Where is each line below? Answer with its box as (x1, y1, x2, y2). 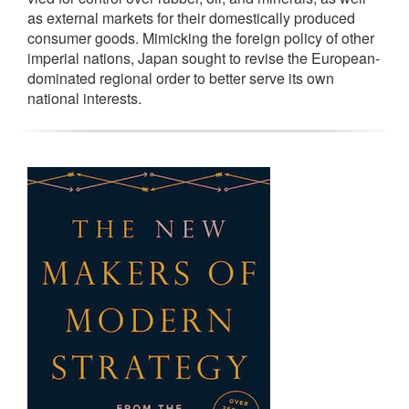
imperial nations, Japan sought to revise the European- (27, 47, 380, 68)
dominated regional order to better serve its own (27, 67, 334, 89)
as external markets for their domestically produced (27, 6, 355, 28)
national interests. (27, 87, 142, 109)
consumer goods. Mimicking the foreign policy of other (27, 26, 374, 48)
